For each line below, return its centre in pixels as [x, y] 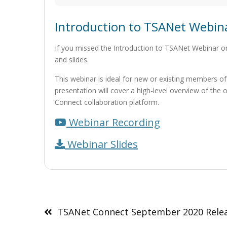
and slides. [72, 60]
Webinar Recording [113, 122]
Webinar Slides [101, 144]
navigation [73, 213]
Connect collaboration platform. [107, 102]
